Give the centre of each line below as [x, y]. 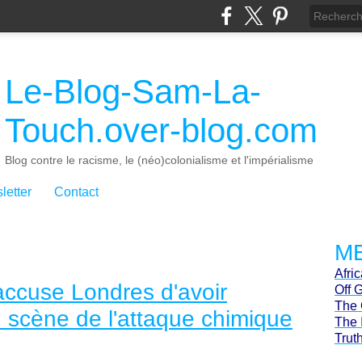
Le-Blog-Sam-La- [133, 92]
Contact [76, 192]
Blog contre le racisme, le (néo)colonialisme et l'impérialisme [159, 160]
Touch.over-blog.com [161, 130]
